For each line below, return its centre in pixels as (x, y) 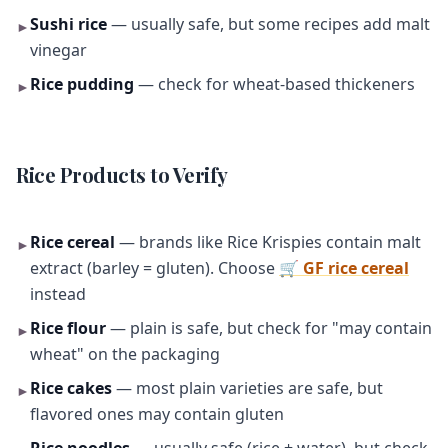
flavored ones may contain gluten (157, 414)
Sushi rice (68, 24)
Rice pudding (82, 84)
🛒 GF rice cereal (344, 268)
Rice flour (68, 328)
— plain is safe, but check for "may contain (269, 328)
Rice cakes (71, 388)
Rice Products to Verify (122, 174)
